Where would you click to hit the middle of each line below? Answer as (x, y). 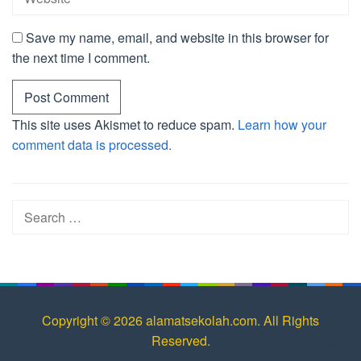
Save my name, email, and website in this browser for (177, 37)
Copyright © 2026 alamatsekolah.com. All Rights (180, 320)
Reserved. (180, 340)
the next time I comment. (81, 57)
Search (33, 210)
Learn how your (282, 124)
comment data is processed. (92, 144)
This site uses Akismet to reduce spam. (125, 124)
